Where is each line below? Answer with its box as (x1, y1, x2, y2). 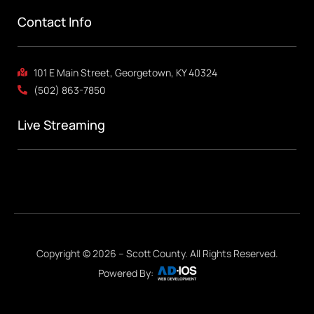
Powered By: (97, 266, 153, 280)
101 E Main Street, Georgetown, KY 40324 (33, 65, 217, 79)
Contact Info (18, 13, 92, 30)
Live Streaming (18, 116, 105, 133)
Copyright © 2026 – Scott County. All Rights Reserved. (36, 246, 278, 260)
